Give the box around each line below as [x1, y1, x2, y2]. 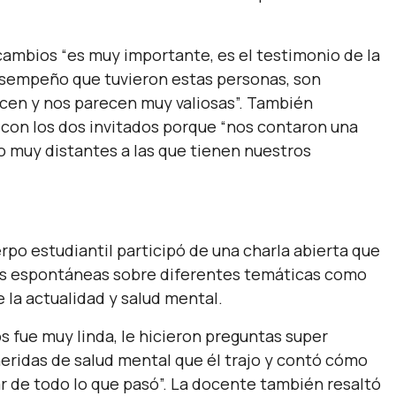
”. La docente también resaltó [159, 373, 381, 394]
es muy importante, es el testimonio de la [67, 44, 380, 65]
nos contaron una [226, 116, 358, 137]
